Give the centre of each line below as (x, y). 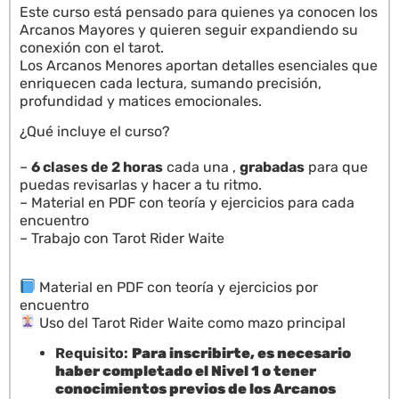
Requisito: (92, 354)
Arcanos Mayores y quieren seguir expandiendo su (189, 29)
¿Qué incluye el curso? (95, 132)
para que (336, 167)
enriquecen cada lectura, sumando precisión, (171, 83)
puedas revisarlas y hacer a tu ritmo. (141, 185)
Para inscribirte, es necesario (241, 354)
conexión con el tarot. (92, 47)
